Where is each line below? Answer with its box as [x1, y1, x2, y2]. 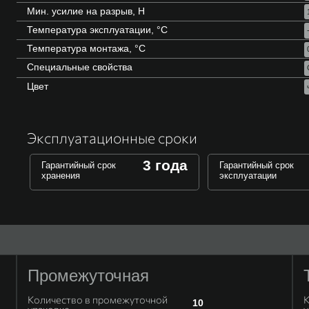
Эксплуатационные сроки [27, 128, 197, 146]
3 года [143, 157, 188, 173]
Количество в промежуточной [28, 292, 168, 306]
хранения [41, 170, 80, 181]
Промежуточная [28, 266, 149, 285]
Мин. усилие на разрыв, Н [27, 5, 145, 17]
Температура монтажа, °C [27, 43, 146, 54]
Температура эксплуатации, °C [27, 23, 168, 35]
